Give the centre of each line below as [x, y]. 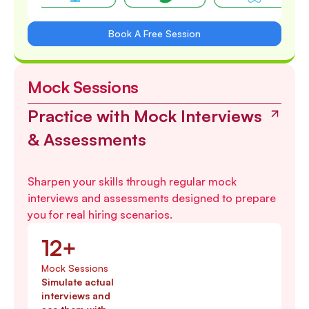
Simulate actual [78, 282]
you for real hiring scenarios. [100, 215]
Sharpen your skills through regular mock [132, 182]
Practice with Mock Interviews [145, 116]
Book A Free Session [154, 34]
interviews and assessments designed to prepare [152, 198]
